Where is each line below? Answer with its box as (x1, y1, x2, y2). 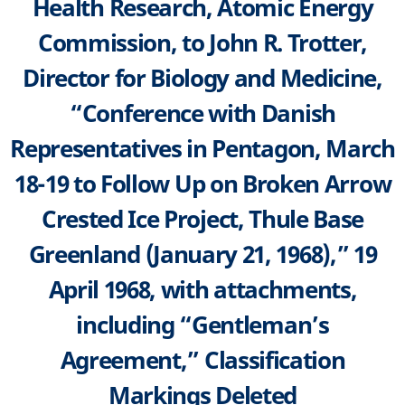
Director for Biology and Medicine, (23, 61, 382, 94)
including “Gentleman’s (76, 307, 329, 341)
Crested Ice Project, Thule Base (41, 202, 364, 235)
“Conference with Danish (70, 96, 335, 129)
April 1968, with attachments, (48, 272, 357, 306)
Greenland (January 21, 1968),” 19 (28, 237, 377, 270)
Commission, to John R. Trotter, (37, 25, 368, 59)
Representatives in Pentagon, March (10, 131, 395, 165)
